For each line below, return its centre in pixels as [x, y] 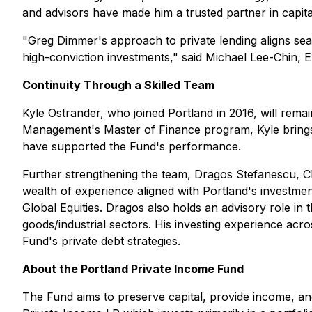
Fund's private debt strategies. [101, 241]
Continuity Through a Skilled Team [118, 85]
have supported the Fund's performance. [132, 146]
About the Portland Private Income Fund [133, 269]
